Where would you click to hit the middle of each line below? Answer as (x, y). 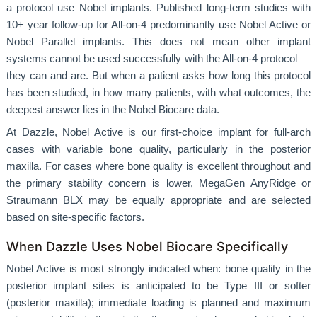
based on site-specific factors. (75, 217)
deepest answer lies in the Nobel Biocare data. (113, 110)
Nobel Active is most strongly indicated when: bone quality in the (158, 269)
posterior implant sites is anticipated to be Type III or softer (158, 286)
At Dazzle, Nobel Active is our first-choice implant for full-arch (158, 132)
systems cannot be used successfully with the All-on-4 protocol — (158, 59)
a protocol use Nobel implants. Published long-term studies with (158, 8)
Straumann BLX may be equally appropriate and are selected (158, 200)
